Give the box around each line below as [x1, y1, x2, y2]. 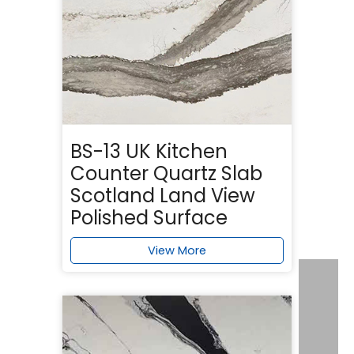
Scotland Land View [70, 182, 255, 209]
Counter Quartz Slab [70, 160, 262, 186]
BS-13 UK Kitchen [70, 137, 228, 164]
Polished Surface [70, 204, 228, 231]
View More [148, 242, 206, 258]
